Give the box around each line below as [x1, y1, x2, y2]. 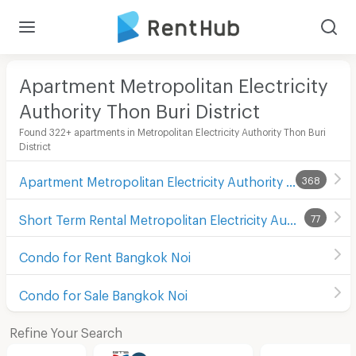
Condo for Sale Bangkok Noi [18, 287, 188, 298]
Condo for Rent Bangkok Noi [18, 250, 191, 261]
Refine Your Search [9, 324, 122, 335]
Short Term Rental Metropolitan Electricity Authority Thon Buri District [286, 211, 296, 222]
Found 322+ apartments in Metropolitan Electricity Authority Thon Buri [18, 126, 326, 134]
